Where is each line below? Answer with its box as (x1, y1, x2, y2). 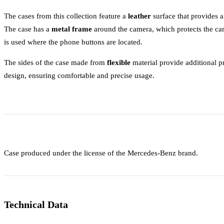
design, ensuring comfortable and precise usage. (4, 70, 154, 79)
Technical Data (4, 198, 68, 210)
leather (128, 11, 151, 20)
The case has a (4, 24, 51, 33)
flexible (107, 57, 130, 66)
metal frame (51, 24, 92, 33)
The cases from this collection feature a (4, 11, 128, 20)
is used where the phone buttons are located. (4, 37, 142, 46)
